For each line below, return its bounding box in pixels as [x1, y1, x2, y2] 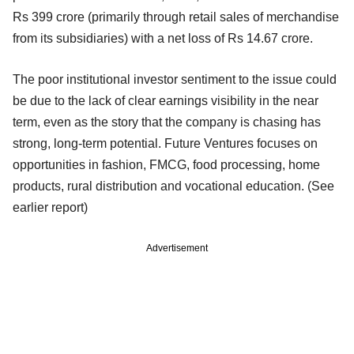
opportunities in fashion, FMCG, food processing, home [13, 158, 320, 172]
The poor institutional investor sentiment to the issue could [13, 73, 337, 87]
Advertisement [146, 243, 208, 254]
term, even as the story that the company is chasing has [13, 115, 321, 130]
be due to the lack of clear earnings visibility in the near [13, 94, 318, 108]
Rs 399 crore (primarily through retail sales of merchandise [13, 10, 339, 24]
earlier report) [13, 201, 88, 215]
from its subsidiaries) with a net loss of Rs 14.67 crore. [13, 32, 313, 46]
